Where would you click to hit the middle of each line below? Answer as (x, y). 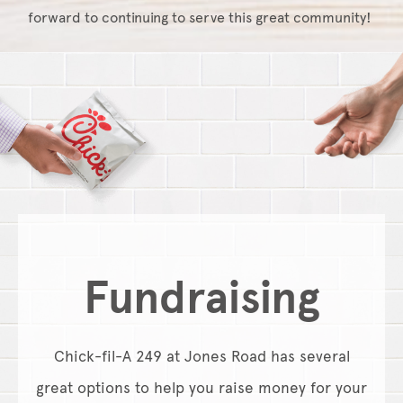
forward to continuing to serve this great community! (200, 18)
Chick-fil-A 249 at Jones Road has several (201, 356)
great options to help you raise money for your (201, 388)
